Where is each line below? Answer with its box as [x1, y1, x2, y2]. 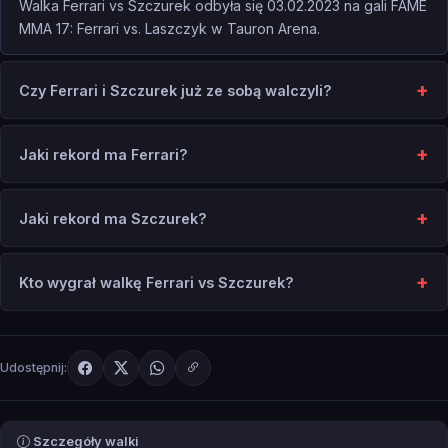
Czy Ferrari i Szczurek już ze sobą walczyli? [19, 81, 332, 99]
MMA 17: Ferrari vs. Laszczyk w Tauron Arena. [19, 20, 320, 38]
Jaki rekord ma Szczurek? [19, 209, 207, 227]
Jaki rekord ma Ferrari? [19, 145, 188, 163]
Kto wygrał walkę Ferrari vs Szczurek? [19, 273, 294, 291]
